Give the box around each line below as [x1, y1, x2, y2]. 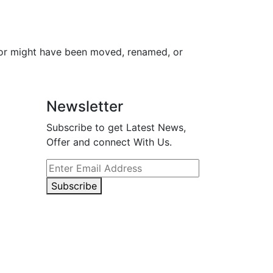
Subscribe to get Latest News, [46, 121, 186, 134]
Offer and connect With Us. [46, 136, 172, 149]
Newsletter [46, 97, 123, 116]
